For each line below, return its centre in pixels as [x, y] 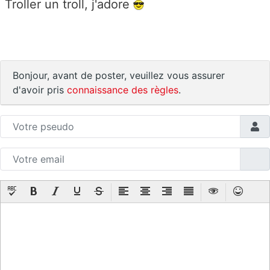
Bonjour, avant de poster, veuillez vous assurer [119, 75]
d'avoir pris [40, 89]
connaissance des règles [123, 89]
